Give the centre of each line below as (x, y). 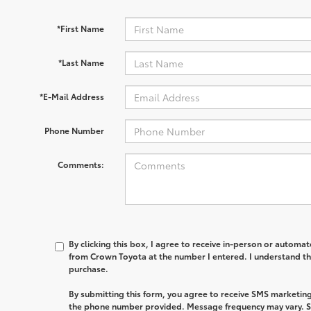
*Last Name (81, 62)
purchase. (89, 268)
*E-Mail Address (72, 96)
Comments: (81, 164)
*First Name (80, 28)
